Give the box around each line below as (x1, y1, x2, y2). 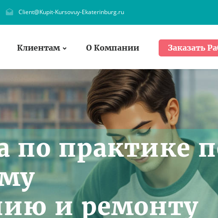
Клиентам (17, 42, 60, 53)
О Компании (86, 42, 139, 53)
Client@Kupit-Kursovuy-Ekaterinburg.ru (18, 8, 124, 16)
